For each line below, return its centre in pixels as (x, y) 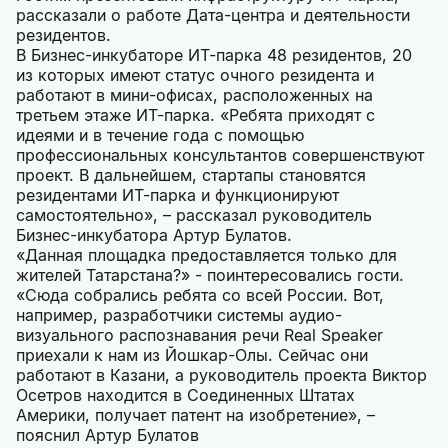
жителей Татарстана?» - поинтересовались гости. (210, 275)
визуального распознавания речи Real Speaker (199, 335)
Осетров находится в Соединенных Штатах (185, 395)
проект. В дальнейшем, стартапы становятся (191, 175)
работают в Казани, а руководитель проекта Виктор (221, 375)
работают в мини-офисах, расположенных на (194, 95)
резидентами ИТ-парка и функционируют (177, 195)
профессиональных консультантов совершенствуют (220, 155)
